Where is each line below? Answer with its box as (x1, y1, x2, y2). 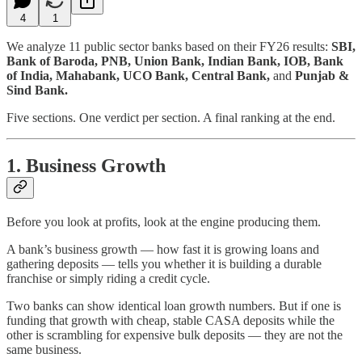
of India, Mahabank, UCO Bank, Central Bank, (6, 68, 270, 82)
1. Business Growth (6, 155, 166, 177)
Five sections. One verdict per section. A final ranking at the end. (6, 110, 335, 124)
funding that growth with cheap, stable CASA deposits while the (6, 314, 335, 328)
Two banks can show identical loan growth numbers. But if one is (6, 299, 341, 314)
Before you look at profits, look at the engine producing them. (6, 215, 321, 229)
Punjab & (295, 68, 349, 82)
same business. (6, 343, 82, 357)
